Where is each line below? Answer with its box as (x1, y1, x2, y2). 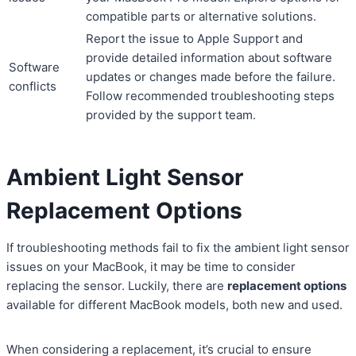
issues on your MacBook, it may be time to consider (6, 259, 296, 275)
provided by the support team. (86, 107, 256, 123)
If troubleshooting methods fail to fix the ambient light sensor (6, 240, 350, 256)
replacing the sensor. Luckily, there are (6, 278, 227, 294)
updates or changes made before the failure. (86, 69, 335, 85)
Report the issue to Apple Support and (86, 31, 303, 47)
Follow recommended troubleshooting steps (86, 88, 335, 104)
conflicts (9, 79, 56, 95)
